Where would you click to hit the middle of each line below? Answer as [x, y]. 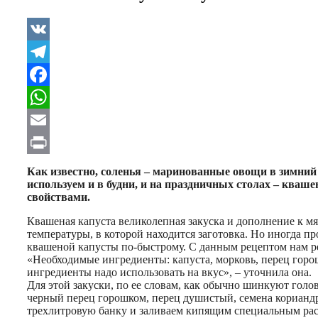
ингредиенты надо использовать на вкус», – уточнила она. [169, 272]
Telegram [50, 74]
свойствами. [59, 197]
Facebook [50, 97]
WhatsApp [53, 119]
